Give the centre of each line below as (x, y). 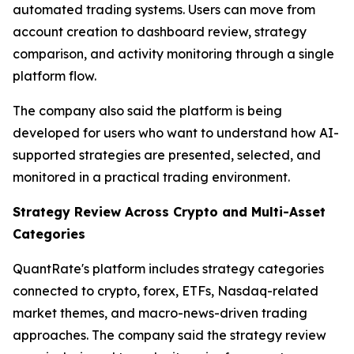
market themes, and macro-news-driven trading (160, 313)
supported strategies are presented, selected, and (167, 155)
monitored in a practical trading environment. (151, 177)
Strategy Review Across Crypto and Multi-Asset (169, 212)
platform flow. (55, 76)
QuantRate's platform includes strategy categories (168, 269)
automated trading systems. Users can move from (164, 10)
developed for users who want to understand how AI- (176, 133)
